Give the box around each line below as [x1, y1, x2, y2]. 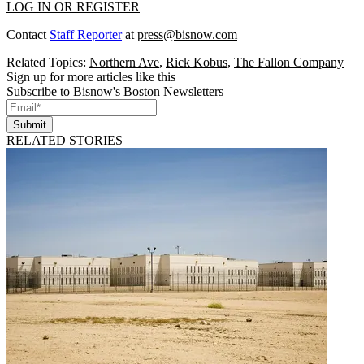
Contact [6, 27, 50, 41]
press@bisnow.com [137, 27, 237, 41]
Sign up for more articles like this [6, 69, 175, 84]
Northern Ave [89, 54, 159, 69]
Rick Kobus [166, 54, 227, 69]
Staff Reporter [50, 27, 122, 41]
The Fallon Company [234, 54, 344, 69]
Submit [13, 118, 46, 131]
